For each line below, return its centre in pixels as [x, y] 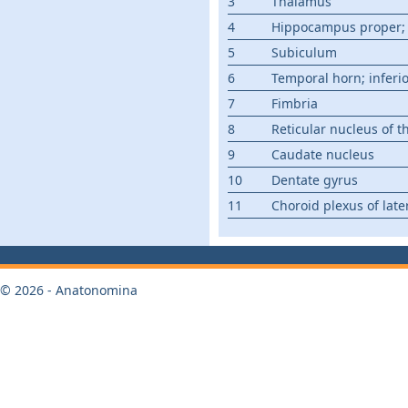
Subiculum [304, 52]
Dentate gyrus [315, 180]
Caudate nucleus [323, 154]
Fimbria [295, 103]
